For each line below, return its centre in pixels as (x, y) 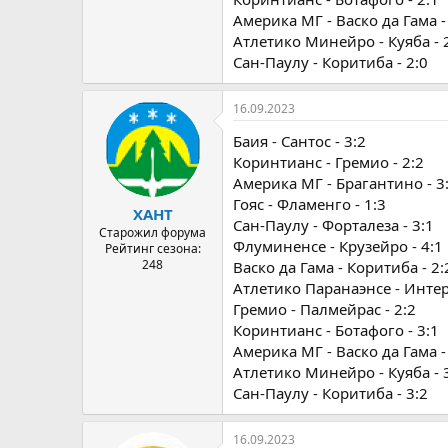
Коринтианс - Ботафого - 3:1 (336, 329)
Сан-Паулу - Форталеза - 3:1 (333, 224)
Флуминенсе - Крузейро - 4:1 (338, 245)
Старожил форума (152, 232)
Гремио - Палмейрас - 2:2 (324, 308)
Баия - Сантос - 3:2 (299, 140)
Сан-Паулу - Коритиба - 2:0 (330, 61)
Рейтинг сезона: (152, 248)
